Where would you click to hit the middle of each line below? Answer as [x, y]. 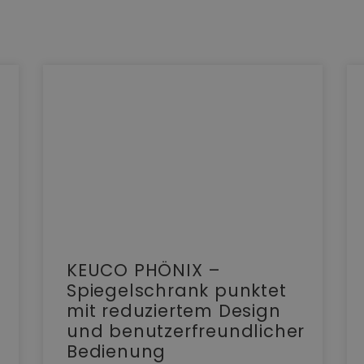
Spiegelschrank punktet [177, 291]
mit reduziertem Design [174, 311]
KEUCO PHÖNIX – [144, 271]
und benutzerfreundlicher [186, 331]
